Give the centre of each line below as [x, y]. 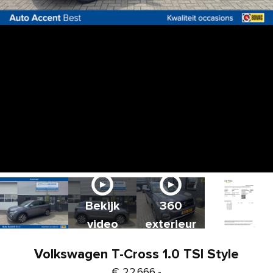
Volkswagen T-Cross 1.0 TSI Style [136, 254]
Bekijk [102, 206]
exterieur [171, 224]
